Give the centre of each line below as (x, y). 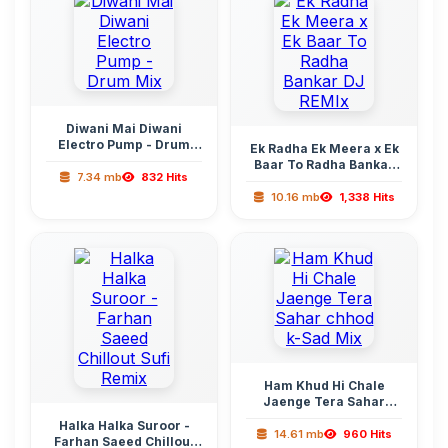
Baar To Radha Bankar (324, 164)
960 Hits (365, 434)
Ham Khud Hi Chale (324, 385)
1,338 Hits (365, 197)
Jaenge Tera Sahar (324, 401)
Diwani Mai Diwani (124, 128)
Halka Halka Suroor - (124, 425)
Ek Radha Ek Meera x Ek (324, 148)
